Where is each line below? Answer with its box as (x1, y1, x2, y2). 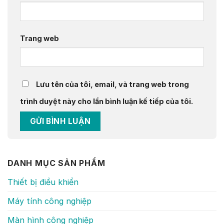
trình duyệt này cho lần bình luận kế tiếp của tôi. (20, 97, 193, 106)
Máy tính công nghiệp (7, 195, 91, 206)
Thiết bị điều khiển (7, 176, 78, 187)
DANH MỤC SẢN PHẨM (7, 157, 105, 168)
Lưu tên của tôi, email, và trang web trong (36, 80, 189, 89)
